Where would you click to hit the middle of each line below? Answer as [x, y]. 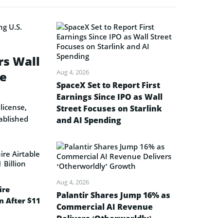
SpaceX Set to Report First [108, 85]
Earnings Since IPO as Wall [109, 97]
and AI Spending [89, 120]
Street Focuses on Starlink [109, 108]
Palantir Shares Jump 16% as [113, 195]
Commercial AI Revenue [105, 207]
